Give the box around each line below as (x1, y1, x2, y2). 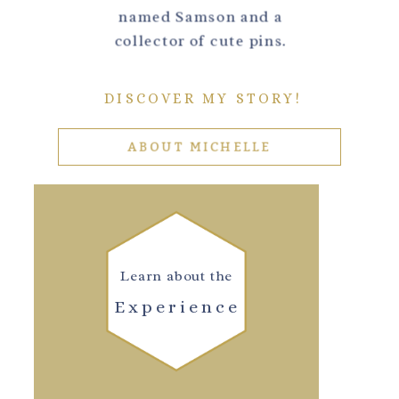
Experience (114, 297, 241, 318)
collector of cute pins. (114, 30, 287, 51)
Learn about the (120, 266, 233, 285)
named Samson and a (118, 6, 283, 26)
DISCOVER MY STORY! (104, 90, 302, 108)
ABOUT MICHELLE (127, 138, 272, 155)
